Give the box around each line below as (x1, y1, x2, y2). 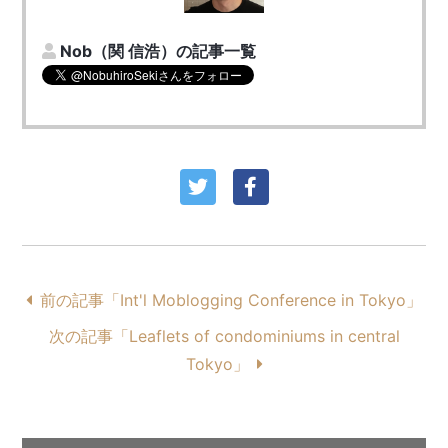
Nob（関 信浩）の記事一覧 (60, 41, 257, 61)
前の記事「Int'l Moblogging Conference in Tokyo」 (40, 290, 422, 310)
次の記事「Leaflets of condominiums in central (48, 326, 400, 346)
